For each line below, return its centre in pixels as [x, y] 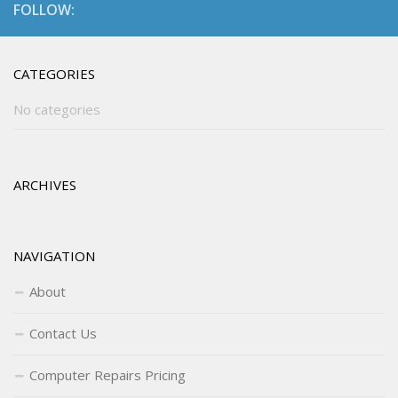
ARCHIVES [45, 185]
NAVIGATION [54, 256]
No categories [57, 110]
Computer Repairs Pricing [107, 375]
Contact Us [63, 334]
